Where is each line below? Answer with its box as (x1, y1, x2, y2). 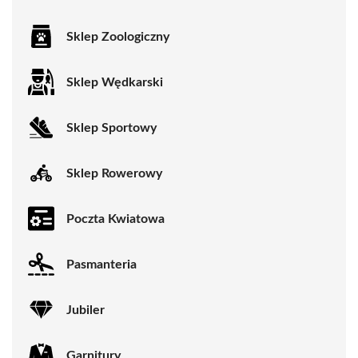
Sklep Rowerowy (66, 166, 162, 180)
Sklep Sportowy (66, 121, 157, 134)
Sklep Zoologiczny (66, 30, 169, 43)
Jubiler (66, 303, 105, 316)
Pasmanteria (66, 257, 137, 271)
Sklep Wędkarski (66, 75, 163, 89)
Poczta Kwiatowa (66, 212, 165, 225)
